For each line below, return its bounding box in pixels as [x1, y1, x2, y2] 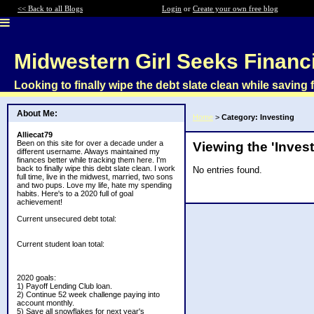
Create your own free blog [193, 4, 278, 13]
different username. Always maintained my [17, 147, 160, 156]
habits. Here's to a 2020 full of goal [17, 189, 133, 198]
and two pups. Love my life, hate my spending [17, 181, 172, 189]
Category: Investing [221, 113, 294, 121]
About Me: [17, 109, 57, 118]
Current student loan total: [17, 240, 104, 248]
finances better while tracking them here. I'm [17, 156, 166, 164]
